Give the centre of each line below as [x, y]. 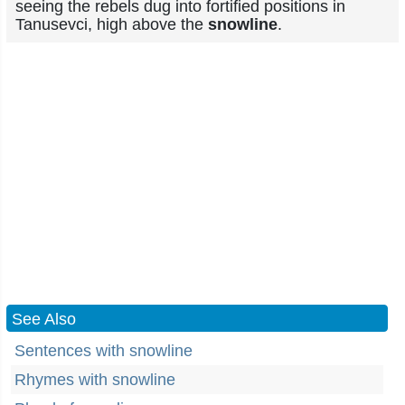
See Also [44, 319]
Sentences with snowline [104, 351]
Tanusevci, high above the [112, 24]
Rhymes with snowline [95, 380]
